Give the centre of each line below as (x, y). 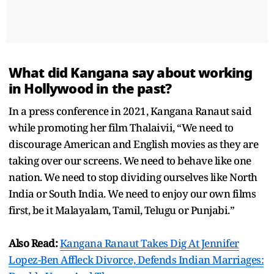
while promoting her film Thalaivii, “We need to (121, 127)
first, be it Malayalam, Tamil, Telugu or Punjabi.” (121, 210)
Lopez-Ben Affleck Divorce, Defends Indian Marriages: (136, 259)
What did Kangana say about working (131, 72)
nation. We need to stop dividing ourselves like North (133, 177)
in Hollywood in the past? (92, 88)
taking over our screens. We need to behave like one (130, 160)
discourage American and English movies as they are (133, 144)
